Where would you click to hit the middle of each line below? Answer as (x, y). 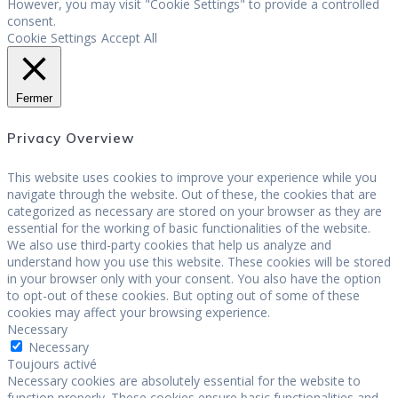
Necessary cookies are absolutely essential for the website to (184, 381)
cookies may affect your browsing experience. (139, 313)
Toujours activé (52, 364)
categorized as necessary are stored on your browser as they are (195, 211)
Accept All (129, 38)
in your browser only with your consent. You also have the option (194, 279)
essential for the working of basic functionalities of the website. (189, 228)
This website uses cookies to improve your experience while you (192, 178)
